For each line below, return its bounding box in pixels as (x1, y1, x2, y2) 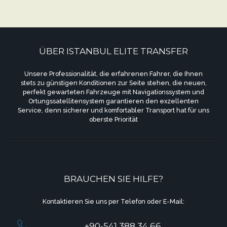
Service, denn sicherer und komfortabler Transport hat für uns (18, 106, 209, 114)
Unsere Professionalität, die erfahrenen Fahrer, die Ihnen (24, 69, 203, 78)
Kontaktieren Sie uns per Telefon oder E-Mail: (43, 197, 184, 205)
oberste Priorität (89, 115, 138, 123)
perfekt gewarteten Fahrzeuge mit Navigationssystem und (23, 88, 204, 96)
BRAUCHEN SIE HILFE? (64, 173, 163, 184)
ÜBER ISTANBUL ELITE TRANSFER (39, 46, 188, 56)
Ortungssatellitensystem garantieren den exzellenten (28, 97, 199, 105)
